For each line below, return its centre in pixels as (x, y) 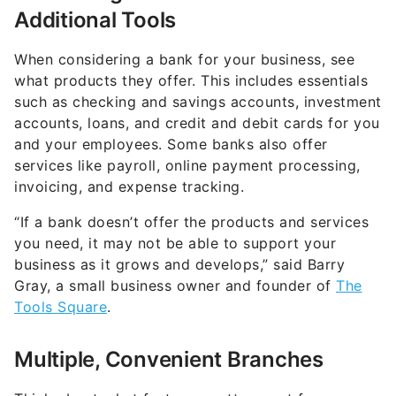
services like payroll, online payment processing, (187, 166)
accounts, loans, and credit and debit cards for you (197, 123)
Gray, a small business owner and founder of (175, 286)
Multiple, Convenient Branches (169, 360)
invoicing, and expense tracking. (129, 187)
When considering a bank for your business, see (184, 60)
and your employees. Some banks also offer (171, 145)
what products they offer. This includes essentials (191, 81)
